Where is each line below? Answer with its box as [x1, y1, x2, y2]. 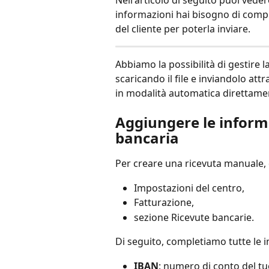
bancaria [115, 128, 179, 148]
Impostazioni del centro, [134, 181, 244, 195]
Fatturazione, [134, 196, 194, 210]
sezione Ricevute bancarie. [134, 210, 254, 224]
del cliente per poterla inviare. [115, 22, 250, 35]
